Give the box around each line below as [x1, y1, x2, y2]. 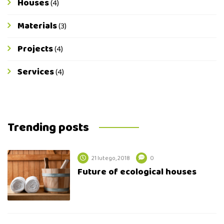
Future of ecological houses [77, 165, 197, 179]
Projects [17, 42, 53, 56]
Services [17, 65, 54, 79]
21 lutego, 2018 [91, 153, 130, 163]
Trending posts [7, 118, 89, 138]
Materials [17, 19, 57, 33]
